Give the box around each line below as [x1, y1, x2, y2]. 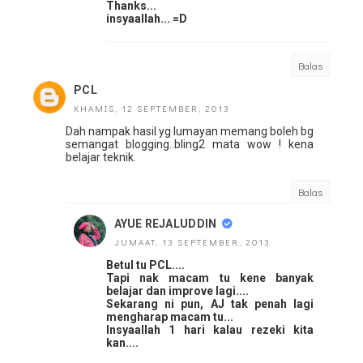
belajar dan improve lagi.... [106, 284, 249, 298]
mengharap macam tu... [106, 310, 233, 324]
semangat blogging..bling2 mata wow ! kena [66, 138, 314, 152]
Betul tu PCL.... [106, 258, 185, 272]
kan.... [106, 336, 139, 350]
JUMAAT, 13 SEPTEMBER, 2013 [114, 236, 271, 249]
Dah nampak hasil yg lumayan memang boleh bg [66, 125, 314, 139]
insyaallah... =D [106, 12, 187, 26]
